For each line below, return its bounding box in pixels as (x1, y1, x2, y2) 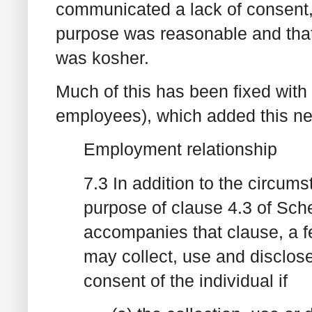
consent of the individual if (84, 270, 288, 290)
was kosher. (56, 47, 149, 68)
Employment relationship (84, 139, 277, 159)
